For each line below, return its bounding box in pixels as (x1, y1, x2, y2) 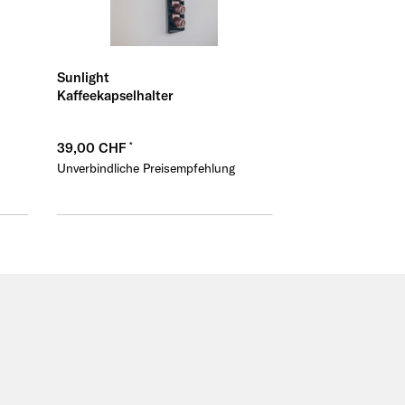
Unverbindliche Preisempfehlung (56, 160, 235, 177)
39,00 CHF (56, 139, 129, 157)
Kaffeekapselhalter (56, 87, 174, 105)
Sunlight (56, 69, 109, 87)
